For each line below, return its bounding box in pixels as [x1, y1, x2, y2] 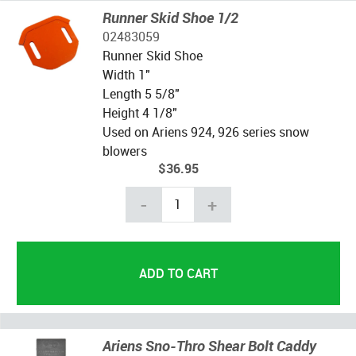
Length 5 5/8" [102, 84, 180, 103]
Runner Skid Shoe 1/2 [102, 7, 238, 27]
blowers [102, 141, 147, 160]
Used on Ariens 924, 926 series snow [102, 122, 309, 141]
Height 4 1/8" [102, 103, 177, 122]
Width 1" [102, 65, 150, 83]
